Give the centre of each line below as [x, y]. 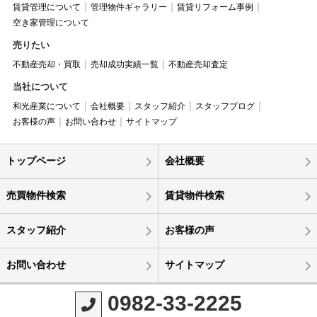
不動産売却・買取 [46, 64]
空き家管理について [51, 22]
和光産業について [46, 106]
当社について [40, 86]
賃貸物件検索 [194, 195]
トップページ [36, 160]
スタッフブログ [225, 106]
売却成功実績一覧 [124, 64]
